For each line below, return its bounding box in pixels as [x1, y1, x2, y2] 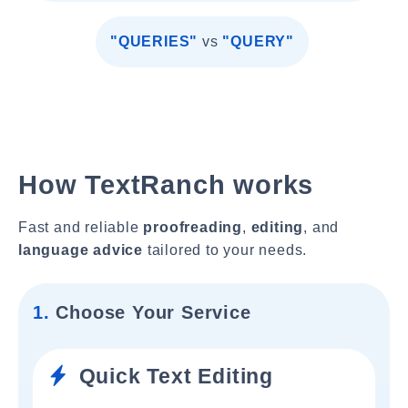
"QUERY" [222, 34, 295, 49]
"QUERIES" [109, 34, 199, 49]
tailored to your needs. [143, 242, 308, 258]
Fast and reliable [18, 219, 144, 235]
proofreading [143, 219, 243, 235]
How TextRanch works [18, 170, 314, 199]
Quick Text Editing [72, 364, 274, 388]
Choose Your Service [49, 302, 251, 322]
